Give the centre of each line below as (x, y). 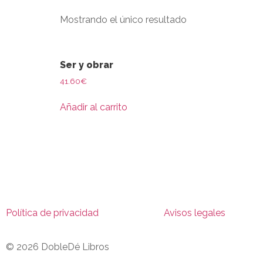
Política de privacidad (52, 213)
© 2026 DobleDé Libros (58, 247)
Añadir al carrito (94, 107)
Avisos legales (194, 213)
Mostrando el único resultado (123, 20)
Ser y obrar (87, 65)
